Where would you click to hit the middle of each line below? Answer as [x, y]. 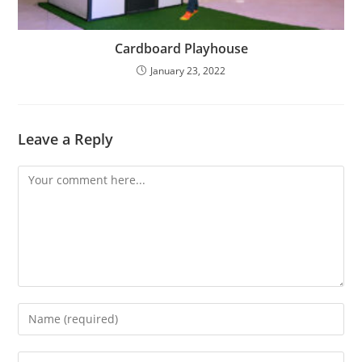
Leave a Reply [66, 139]
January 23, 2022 [188, 70]
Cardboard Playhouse [181, 48]
